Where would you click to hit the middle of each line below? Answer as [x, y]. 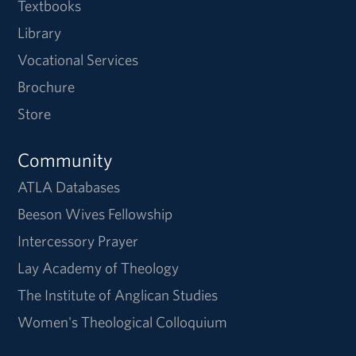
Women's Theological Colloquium [123, 321]
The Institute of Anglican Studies [118, 294]
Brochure [46, 86]
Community [66, 159]
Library [40, 32]
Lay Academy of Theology [99, 267]
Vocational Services [78, 59]
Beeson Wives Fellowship [95, 213]
